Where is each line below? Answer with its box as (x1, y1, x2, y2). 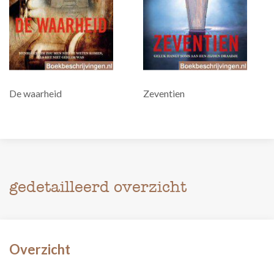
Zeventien (143, 87, 185, 99)
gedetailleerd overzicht (9, 177, 187, 196)
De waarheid (9, 87, 62, 99)
